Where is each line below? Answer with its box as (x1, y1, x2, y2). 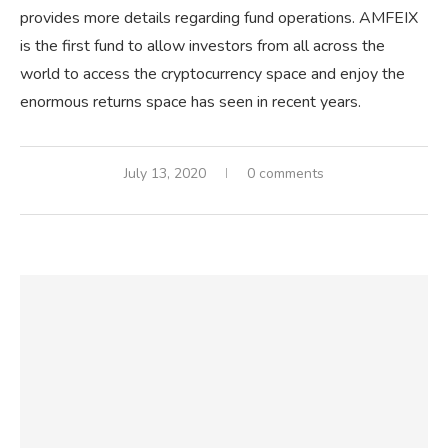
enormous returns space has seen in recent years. (20, 91, 361, 114)
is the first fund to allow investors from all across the (20, 35, 385, 58)
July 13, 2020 (124, 164, 206, 184)
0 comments (247, 164, 324, 184)
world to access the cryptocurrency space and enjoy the (20, 63, 405, 86)
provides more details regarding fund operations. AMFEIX (20, 7, 418, 30)
